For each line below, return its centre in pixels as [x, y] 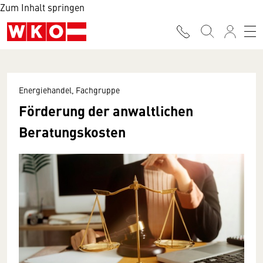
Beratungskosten [72, 131]
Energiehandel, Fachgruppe [69, 90]
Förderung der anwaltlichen [106, 110]
